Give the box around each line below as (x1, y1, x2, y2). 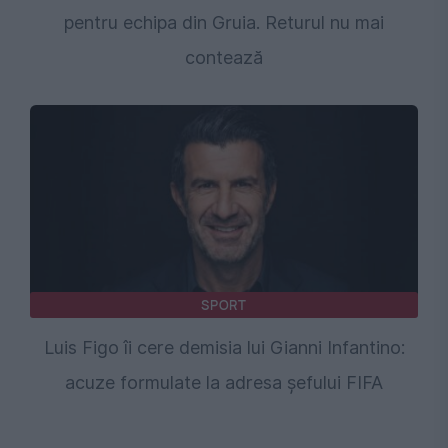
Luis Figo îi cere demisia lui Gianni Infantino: (43, 337, 405, 359)
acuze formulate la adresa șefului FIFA (65, 372, 383, 394)
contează (185, 47, 263, 69)
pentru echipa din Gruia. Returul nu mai (64, 12, 384, 34)
